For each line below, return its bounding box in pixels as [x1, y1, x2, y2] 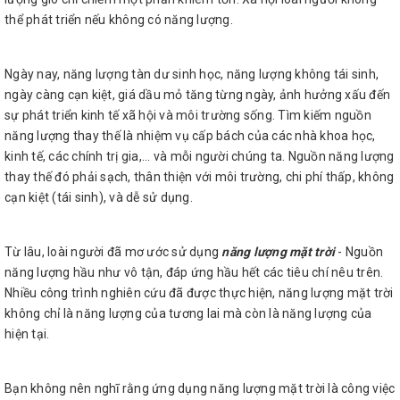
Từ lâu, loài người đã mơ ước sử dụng [4, 245, 222, 259]
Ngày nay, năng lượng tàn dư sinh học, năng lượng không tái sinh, [4, 67, 379, 81]
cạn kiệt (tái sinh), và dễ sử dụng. [4, 190, 193, 204]
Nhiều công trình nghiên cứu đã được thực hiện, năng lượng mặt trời [4, 286, 394, 300]
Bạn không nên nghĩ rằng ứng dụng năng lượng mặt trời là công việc [4, 381, 396, 396]
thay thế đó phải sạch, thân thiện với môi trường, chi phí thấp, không [4, 170, 395, 184]
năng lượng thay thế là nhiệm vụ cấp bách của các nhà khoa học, [4, 129, 376, 143]
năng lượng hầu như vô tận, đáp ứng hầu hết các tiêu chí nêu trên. [4, 265, 384, 279]
